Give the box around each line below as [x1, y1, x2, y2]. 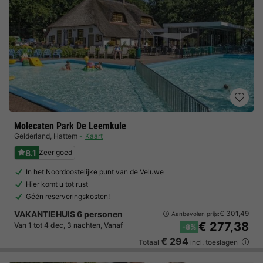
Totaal [139, 238, 161, 247]
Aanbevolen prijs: [171, 210, 220, 217]
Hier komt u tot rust [26, 180, 88, 188]
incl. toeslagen [188, 238, 240, 247]
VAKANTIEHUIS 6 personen [14, 209, 123, 219]
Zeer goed [39, 148, 72, 157]
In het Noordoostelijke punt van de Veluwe [26, 167, 164, 176]
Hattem [53, 131, 77, 140]
